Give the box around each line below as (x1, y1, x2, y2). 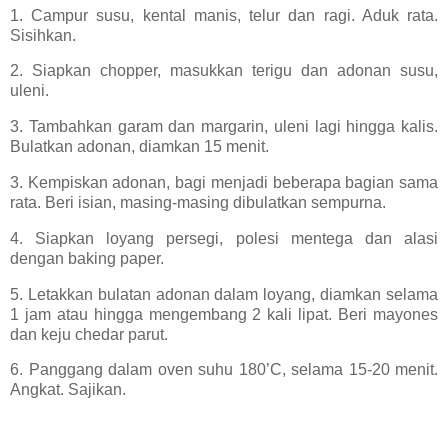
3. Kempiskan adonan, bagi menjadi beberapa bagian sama (10, 174, 438, 191)
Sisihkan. (10, 26, 80, 44)
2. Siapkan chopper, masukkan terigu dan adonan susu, (10, 62, 438, 80)
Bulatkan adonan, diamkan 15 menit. (10, 138, 269, 156)
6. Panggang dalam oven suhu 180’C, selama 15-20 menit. (10, 361, 438, 379)
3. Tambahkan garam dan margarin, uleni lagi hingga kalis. (10, 118, 438, 136)
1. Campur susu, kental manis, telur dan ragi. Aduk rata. (10, 6, 438, 24)
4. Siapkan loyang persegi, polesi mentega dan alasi (10, 229, 438, 247)
